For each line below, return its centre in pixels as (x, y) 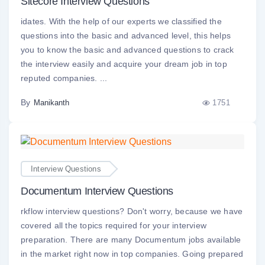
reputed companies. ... (64, 78)
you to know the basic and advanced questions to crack (127, 50)
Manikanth (51, 103)
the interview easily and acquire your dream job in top (124, 64)
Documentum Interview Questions (97, 191)
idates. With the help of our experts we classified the (121, 22)
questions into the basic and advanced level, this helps (126, 36)
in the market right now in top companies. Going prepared (132, 253)
